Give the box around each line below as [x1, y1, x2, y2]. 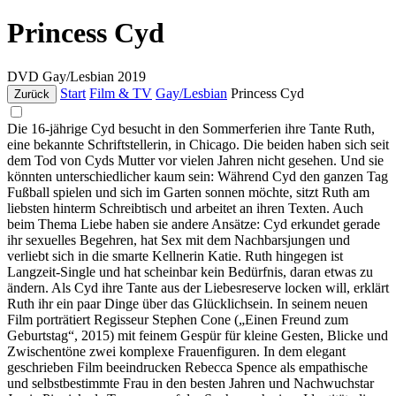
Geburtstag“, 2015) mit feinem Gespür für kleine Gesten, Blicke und [7, 327, 388, 343]
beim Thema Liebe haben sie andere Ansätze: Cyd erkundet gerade [7, 216, 380, 232]
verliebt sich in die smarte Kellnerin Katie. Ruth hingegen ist [7, 247, 343, 263]
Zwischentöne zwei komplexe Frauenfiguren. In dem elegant [7, 343, 346, 359]
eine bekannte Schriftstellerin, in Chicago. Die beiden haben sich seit [7, 136, 389, 152]
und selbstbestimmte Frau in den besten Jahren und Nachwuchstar [7, 375, 374, 391]
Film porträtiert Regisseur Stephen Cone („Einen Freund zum [7, 311, 348, 327]
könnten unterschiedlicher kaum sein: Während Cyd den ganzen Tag [7, 168, 388, 184]
